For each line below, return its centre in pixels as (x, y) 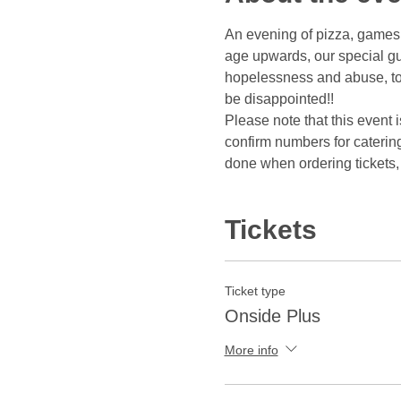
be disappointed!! (279, 99)
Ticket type (255, 291)
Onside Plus (272, 316)
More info (251, 350)
